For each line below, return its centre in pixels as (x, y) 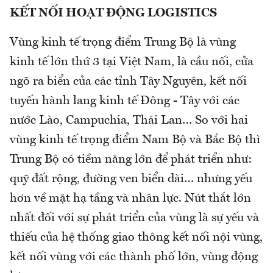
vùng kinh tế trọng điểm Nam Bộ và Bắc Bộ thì (135, 140)
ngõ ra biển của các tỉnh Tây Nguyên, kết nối (128, 82)
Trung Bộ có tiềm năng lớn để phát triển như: (131, 160)
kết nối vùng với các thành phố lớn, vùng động (134, 257)
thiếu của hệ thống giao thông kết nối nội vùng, (136, 238)
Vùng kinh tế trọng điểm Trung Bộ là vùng (123, 43)
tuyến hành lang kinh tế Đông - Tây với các (125, 101)
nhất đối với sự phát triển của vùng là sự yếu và (134, 218)
